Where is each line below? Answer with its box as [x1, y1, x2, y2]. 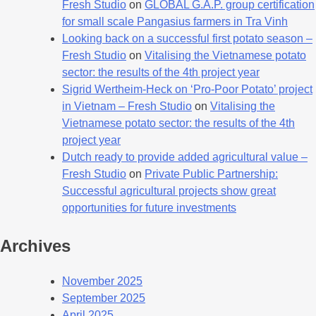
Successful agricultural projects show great [62, 184, 276, 197]
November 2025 [62, 274, 142, 287]
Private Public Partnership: [145, 167, 278, 180]
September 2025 [62, 291, 145, 304]
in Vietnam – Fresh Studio [62, 99, 192, 112]
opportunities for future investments [62, 201, 236, 214]
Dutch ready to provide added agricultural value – [62, 150, 308, 163]
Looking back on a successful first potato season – [62, 32, 312, 44]
